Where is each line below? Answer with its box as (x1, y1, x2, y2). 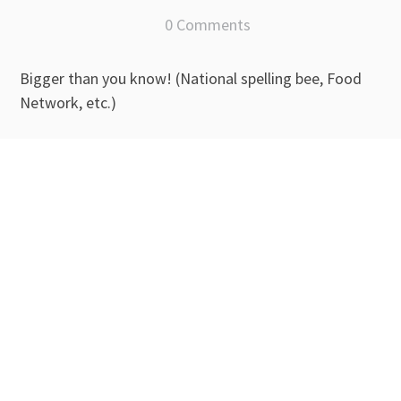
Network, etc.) (20, 92, 116, 114)
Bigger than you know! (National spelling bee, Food (20, 68, 362, 90)
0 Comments (164, 14, 251, 36)
